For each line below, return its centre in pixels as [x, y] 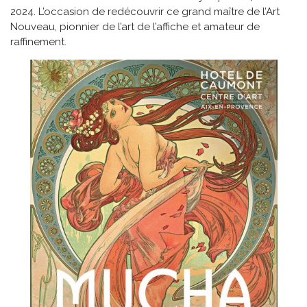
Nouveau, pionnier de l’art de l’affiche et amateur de [135, 27]
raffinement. [40, 42]
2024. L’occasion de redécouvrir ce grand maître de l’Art [145, 12]
